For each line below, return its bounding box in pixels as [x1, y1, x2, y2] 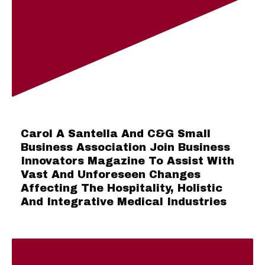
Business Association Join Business [21, 141, 230, 154]
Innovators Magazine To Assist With [21, 155, 234, 167]
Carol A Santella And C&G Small [21, 128, 211, 140]
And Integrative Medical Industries [21, 196, 227, 208]
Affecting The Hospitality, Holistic [21, 182, 222, 195]
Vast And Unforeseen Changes [21, 169, 201, 181]
